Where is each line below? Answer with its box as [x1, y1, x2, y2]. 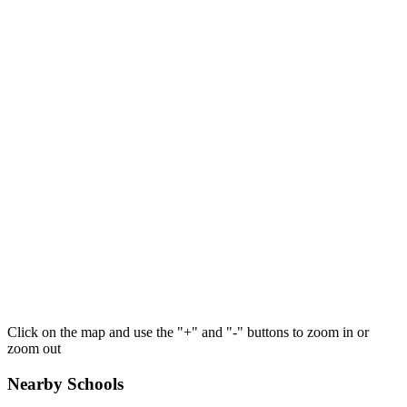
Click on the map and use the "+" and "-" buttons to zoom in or [7, 324, 369, 341]
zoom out [7, 341, 61, 357]
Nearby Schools [7, 373, 124, 393]
